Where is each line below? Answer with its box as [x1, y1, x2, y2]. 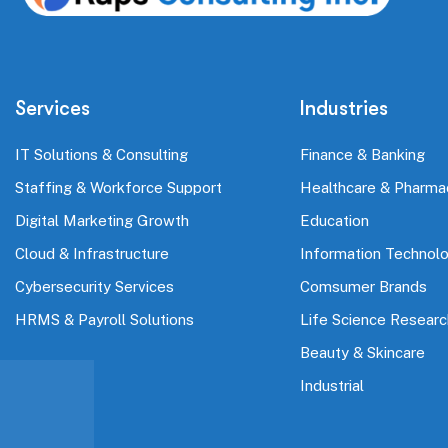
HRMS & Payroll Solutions [15, 311, 194, 329]
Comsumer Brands [300, 278, 427, 296]
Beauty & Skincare [300, 344, 425, 362]
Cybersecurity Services [15, 278, 174, 296]
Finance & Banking [300, 146, 425, 164]
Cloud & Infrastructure [15, 245, 169, 263]
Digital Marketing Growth [15, 212, 189, 230]
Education [300, 212, 369, 230]
